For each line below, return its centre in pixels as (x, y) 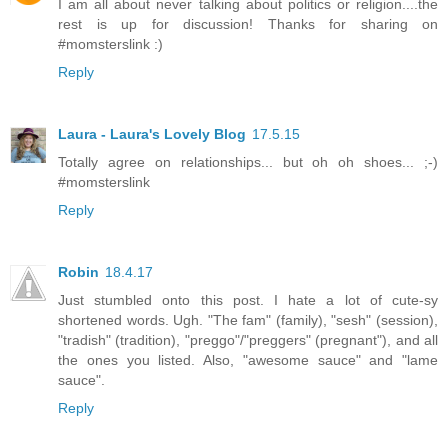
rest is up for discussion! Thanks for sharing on (248, 23)
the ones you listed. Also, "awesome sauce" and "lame (248, 359)
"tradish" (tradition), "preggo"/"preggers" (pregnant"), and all (248, 339)
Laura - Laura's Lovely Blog (152, 133)
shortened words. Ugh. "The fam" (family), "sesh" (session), (248, 319)
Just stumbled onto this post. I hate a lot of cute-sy (248, 299)
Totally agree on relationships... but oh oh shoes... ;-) (248, 161)
